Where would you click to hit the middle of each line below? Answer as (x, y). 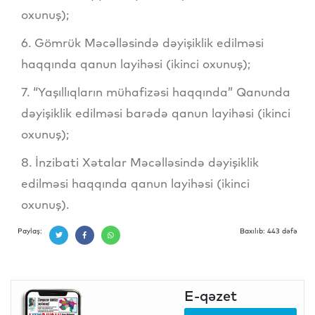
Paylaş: (30, 231)
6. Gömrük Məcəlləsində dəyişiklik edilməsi (142, 42)
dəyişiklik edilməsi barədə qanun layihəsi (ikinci (156, 112)
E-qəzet (211, 295)
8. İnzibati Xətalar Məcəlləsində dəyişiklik (140, 162)
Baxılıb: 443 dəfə (269, 231)
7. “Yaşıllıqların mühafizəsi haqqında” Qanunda (156, 91)
